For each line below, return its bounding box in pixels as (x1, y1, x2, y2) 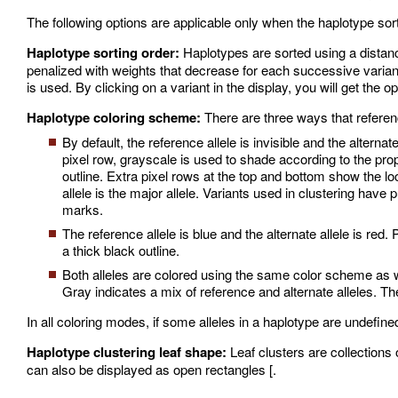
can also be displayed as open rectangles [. (27, 360, 276, 379)
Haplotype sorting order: (27, 43, 179, 63)
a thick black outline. (62, 241, 179, 260)
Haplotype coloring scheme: (27, 107, 201, 128)
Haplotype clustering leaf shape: (27, 342, 227, 362)
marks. (62, 200, 103, 219)
